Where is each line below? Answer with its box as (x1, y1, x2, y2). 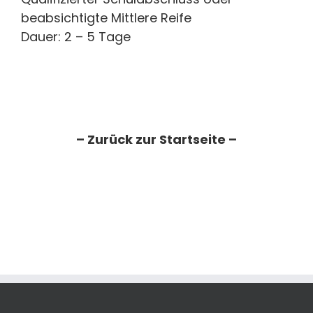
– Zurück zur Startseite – (76, 130, 237, 148)
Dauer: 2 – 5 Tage (21, 27, 131, 45)
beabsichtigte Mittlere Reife (21, 8, 191, 27)
